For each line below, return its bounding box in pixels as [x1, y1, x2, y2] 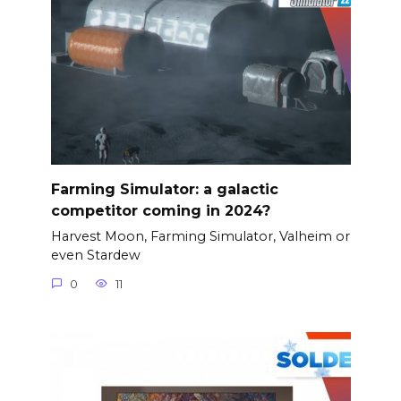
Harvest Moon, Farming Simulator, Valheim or [50, 228, 350, 245]
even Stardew [50, 247, 141, 264]
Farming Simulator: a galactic [50, 180, 278, 198]
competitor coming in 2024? [50, 201, 270, 219]
